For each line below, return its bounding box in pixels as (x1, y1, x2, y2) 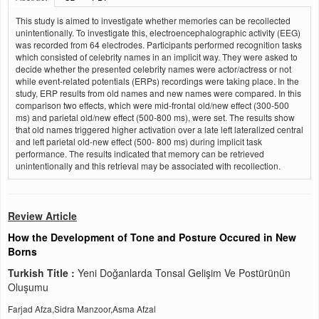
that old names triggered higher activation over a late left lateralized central (16, 123, 303, 135)
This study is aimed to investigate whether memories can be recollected (16, 14, 291, 26)
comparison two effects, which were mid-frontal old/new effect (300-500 (16, 99, 289, 111)
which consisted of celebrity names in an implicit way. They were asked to (16, 51, 298, 63)
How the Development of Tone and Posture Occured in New (8, 230, 296, 244)
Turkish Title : (8, 266, 78, 280)
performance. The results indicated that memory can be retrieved (16, 147, 264, 159)
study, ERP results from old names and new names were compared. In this (16, 87, 301, 99)
